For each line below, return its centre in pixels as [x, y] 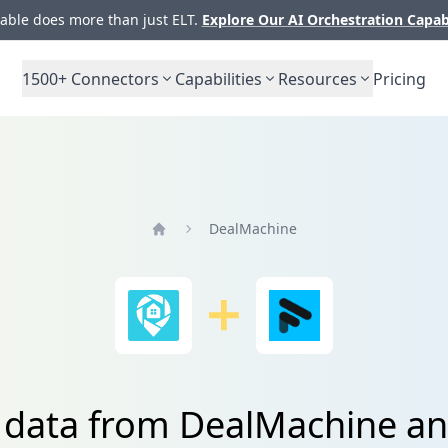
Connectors [113, 78]
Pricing [399, 78]
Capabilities [218, 78]
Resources [317, 78]
